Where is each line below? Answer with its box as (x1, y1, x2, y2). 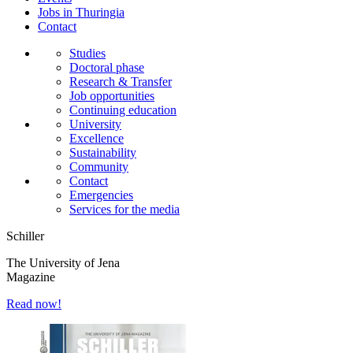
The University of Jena (6, 256, 120, 270)
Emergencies (69, 188, 133, 203)
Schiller (6, 229, 44, 243)
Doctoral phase (69, 61, 144, 75)
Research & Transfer (69, 75, 172, 89)
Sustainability (69, 146, 136, 160)
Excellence (69, 132, 124, 146)
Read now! (6, 297, 61, 311)
